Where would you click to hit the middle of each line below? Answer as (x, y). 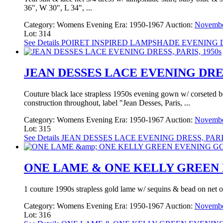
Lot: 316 (37, 215)
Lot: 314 (37, 34)
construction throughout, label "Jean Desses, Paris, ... (107, 103)
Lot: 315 (37, 129)
